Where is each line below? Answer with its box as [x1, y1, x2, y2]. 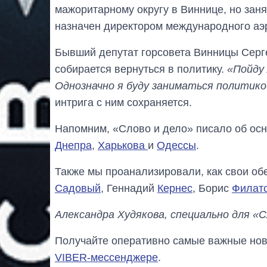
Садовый [55, 182, 101, 194]
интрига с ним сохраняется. [55, 96, 192, 108]
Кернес [157, 182, 193, 194]
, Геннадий [101, 182, 157, 194]
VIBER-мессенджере [55, 251, 158, 263]
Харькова [98, 139, 148, 151]
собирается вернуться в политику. [55, 63, 227, 75]
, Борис [193, 182, 232, 194]
